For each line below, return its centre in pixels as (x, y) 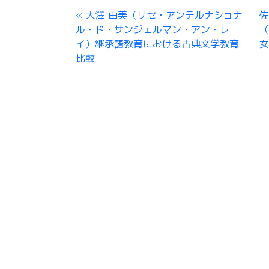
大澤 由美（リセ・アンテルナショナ (164, 15)
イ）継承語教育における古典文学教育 (157, 44)
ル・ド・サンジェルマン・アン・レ (153, 29)
